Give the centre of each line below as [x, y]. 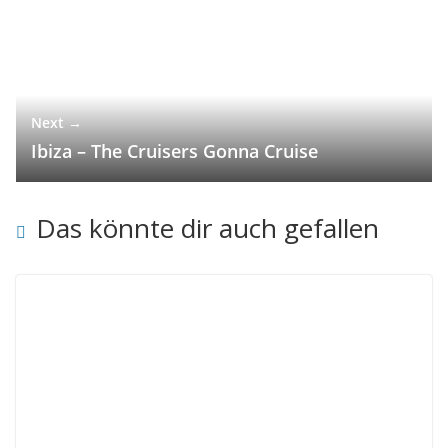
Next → [56, 122]
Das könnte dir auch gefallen [207, 227]
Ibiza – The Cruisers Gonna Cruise [174, 150]
